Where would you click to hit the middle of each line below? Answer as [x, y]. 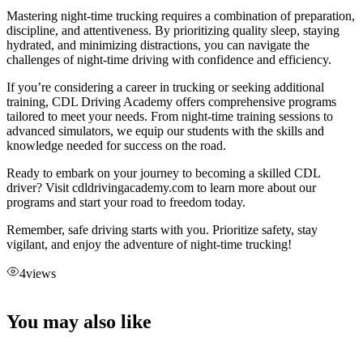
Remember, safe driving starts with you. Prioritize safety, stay [162, 229]
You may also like [79, 322]
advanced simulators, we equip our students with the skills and [165, 130]
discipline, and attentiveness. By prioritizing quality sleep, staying [173, 30]
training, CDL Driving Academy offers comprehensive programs [171, 101]
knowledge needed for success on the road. [116, 145]
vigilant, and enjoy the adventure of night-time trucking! [149, 244]
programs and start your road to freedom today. [126, 202]
